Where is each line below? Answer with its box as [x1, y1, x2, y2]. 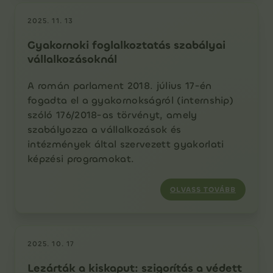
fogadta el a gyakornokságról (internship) [27, 94, 234, 107]
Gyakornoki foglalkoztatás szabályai [27, 38, 225, 52]
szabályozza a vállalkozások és [27, 123, 182, 136]
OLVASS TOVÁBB [170, 185, 236, 194]
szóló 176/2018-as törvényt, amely [27, 108, 197, 121]
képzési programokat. [27, 152, 135, 165]
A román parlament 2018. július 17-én [27, 79, 212, 92]
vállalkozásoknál [27, 52, 117, 66]
